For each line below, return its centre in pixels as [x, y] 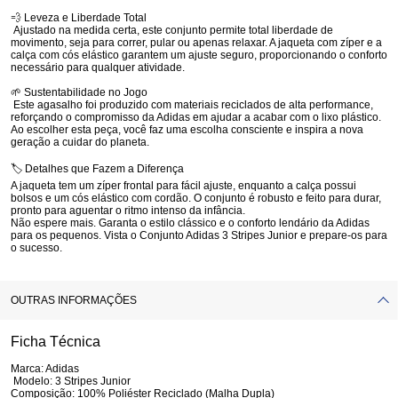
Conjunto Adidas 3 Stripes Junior [219, 235]
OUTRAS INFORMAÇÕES [74, 300]
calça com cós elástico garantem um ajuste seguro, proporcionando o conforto [199, 55]
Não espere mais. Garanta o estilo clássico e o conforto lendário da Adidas [190, 223]
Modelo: [33, 381]
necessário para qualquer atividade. [98, 68]
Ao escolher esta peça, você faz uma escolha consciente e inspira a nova [187, 130]
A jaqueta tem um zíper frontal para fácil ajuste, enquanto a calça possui [183, 186]
